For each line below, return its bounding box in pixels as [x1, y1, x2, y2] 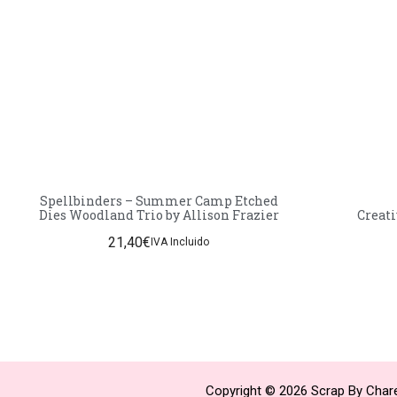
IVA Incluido [151, 236, 210, 249]
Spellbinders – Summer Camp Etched [39, 191, 278, 209]
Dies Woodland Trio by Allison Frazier [38, 206, 279, 223]
